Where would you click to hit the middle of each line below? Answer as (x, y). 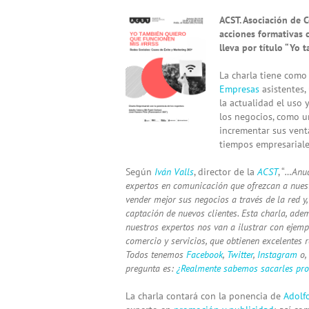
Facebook (205, 254)
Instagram (277, 254)
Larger (138, 33)
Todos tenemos (156, 254)
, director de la (226, 171)
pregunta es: (151, 268)
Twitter (240, 254)
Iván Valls (174, 171)
